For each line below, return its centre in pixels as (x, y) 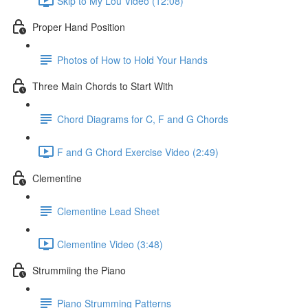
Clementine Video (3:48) (110, 244)
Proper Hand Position (79, 26)
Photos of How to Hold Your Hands (132, 59)
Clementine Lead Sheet (108, 211)
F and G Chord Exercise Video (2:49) (138, 152)
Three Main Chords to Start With (103, 86)
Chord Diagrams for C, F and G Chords (143, 119)
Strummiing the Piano (79, 270)
